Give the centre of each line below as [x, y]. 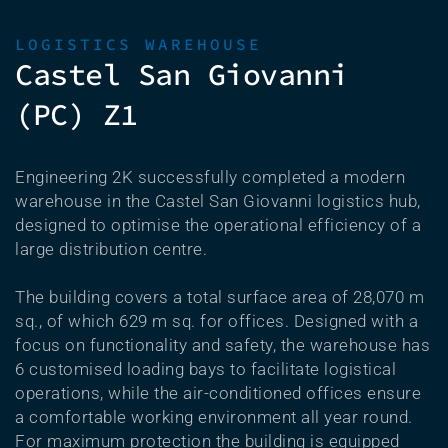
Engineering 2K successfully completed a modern [210, 177]
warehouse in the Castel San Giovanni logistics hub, [218, 201]
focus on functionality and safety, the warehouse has [222, 345]
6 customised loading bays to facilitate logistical [205, 369]
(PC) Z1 [76, 114]
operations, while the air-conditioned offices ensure [218, 393]
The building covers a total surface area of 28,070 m [219, 297]
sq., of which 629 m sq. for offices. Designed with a [216, 321]
